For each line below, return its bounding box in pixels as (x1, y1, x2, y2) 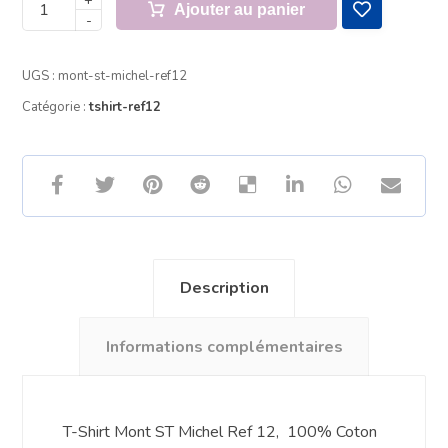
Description (179, 277, 269, 300)
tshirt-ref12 (89, 97, 162, 116)
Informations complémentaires (105, 335, 343, 358)
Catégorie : (22, 97, 90, 116)
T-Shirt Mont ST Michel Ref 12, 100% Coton (63, 420, 378, 443)
